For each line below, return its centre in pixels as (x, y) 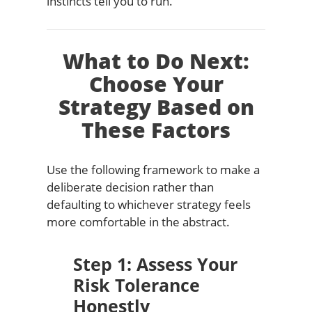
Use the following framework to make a (153, 169)
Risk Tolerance (136, 284)
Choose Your (156, 84)
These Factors (156, 130)
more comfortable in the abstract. (138, 221)
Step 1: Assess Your (155, 264)
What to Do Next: (156, 61)
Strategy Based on (156, 107)
